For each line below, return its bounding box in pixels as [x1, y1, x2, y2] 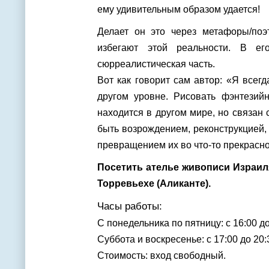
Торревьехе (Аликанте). [97, 178, 213, 189]
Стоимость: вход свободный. [97, 250, 226, 261]
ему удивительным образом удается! [97, 4, 260, 14]
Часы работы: [97, 200, 162, 212]
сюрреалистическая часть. [97, 59, 215, 69]
